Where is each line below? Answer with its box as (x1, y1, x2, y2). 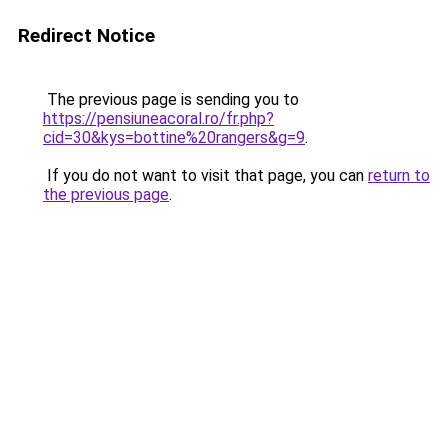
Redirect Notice (18, 24, 155, 47)
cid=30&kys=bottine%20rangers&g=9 (43, 128, 305, 147)
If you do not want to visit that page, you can (43, 166, 368, 185)
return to (368, 166, 430, 185)
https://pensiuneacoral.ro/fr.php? (43, 109, 274, 128)
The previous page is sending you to (43, 90, 299, 109)
